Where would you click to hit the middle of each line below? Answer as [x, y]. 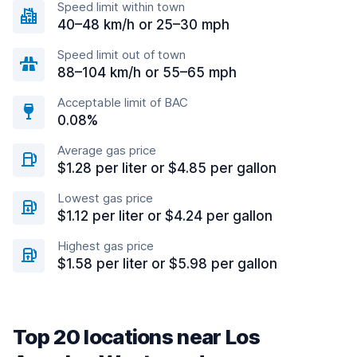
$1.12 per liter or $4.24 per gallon [165, 216]
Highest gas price [106, 246]
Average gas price [107, 150]
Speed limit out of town [122, 55]
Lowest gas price [105, 198]
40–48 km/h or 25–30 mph [143, 25]
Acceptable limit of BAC [123, 102]
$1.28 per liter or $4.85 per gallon [167, 168]
